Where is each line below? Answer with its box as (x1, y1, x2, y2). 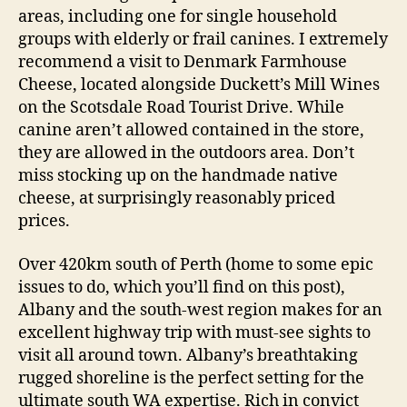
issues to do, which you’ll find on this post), (18, 276, 345, 298)
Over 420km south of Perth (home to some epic (18, 253, 373, 275)
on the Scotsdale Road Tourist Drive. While (18, 97, 344, 118)
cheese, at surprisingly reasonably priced (18, 188, 335, 209)
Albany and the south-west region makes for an (18, 299, 382, 321)
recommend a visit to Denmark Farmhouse (18, 52, 347, 73)
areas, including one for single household (18, 6, 337, 27)
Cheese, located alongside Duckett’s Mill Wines (18, 74, 380, 95)
